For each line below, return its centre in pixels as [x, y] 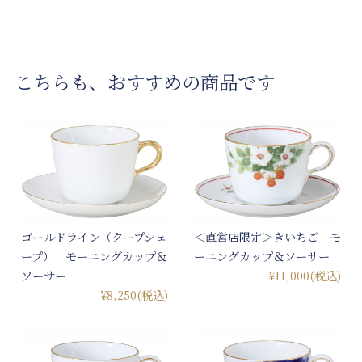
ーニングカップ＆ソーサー [261, 256]
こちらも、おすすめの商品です [144, 81]
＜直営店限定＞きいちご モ [267, 236]
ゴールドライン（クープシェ [94, 236]
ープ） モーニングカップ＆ [95, 256]
